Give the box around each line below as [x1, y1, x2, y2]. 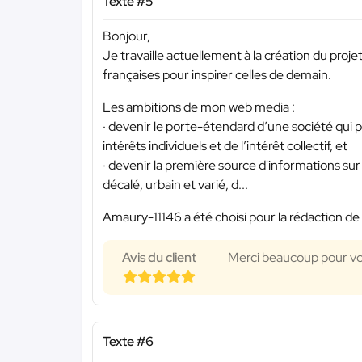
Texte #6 [103, 332, 154, 350]
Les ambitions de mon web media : [103, 98, 295, 116]
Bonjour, [103, 27, 150, 44]
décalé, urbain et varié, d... [103, 175, 248, 193]
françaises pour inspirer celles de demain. [103, 65, 331, 83]
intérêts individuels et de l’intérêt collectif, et [103, 137, 347, 154]
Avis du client [122, 248, 196, 266]
